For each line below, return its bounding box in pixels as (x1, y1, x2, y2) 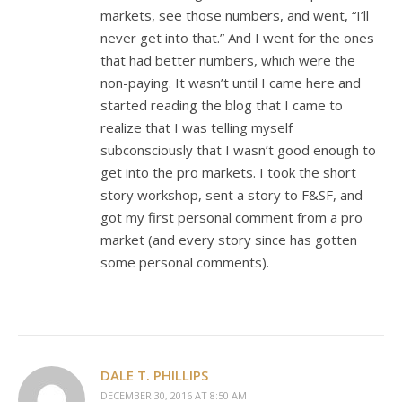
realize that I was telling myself (100, 118, 293, 136)
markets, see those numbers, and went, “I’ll (100, 6, 369, 24)
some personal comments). (100, 253, 269, 271)
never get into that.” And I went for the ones (100, 29, 374, 47)
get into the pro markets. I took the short (100, 163, 356, 181)
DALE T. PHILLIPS (100, 366, 208, 384)
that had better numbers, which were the (100, 51, 355, 69)
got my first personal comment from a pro (100, 208, 363, 226)
